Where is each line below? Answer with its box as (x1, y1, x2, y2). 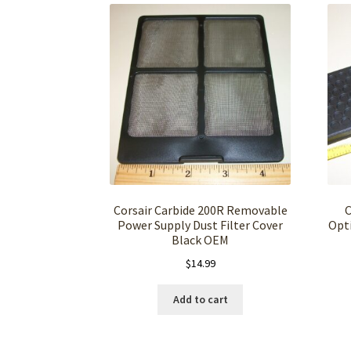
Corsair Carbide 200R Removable (113, 201, 288, 218)
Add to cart (172, 292, 228, 307)
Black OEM (172, 231, 230, 248)
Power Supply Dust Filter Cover (118, 216, 284, 233)
